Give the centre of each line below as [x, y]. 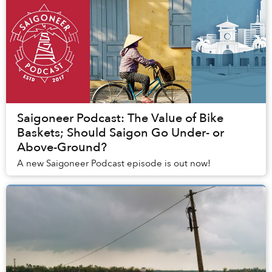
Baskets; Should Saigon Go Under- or [121, 133]
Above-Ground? [62, 148]
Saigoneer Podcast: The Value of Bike [120, 118]
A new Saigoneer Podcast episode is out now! [114, 164]
